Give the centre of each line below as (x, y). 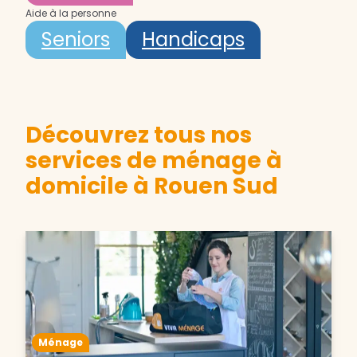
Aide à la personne (71, 14)
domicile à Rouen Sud (152, 186)
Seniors (76, 40)
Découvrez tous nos (139, 135)
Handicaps (193, 40)
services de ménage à (154, 161)
